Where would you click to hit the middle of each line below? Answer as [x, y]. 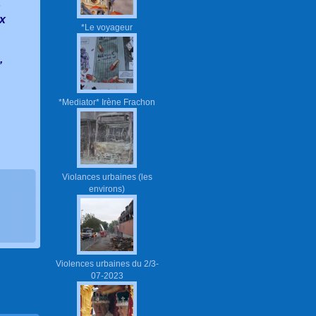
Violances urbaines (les [107, 176]
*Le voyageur [107, 27]
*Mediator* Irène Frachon [107, 102]
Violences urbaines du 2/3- [107, 263]
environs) [107, 188]
